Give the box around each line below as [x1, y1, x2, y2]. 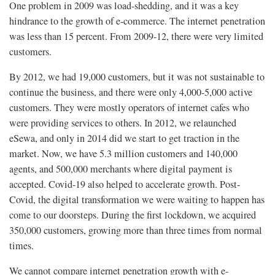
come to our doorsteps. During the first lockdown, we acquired [9, 207, 256, 222]
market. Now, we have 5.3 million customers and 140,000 [9, 146, 238, 160]
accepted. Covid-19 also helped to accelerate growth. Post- [9, 177, 240, 191]
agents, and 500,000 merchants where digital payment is [9, 161, 232, 176]
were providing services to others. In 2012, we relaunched [9, 115, 236, 130]
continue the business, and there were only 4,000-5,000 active [9, 85, 252, 99]
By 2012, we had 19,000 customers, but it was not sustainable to [9, 69, 265, 83]
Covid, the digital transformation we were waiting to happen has [9, 192, 265, 206]
